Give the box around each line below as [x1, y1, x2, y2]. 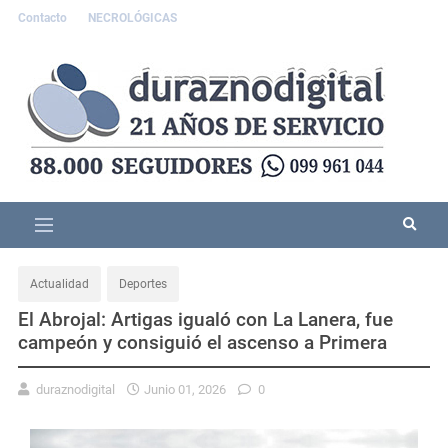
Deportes [119, 276, 167, 291]
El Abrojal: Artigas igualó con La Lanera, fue [18, 307, 393, 331]
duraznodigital [33, 381, 118, 397]
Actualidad [30, 276, 89, 291]
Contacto [18, 11, 70, 25]
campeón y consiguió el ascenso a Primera [18, 330, 387, 354]
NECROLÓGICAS [88, 11, 177, 25]
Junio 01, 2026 [144, 381, 226, 397]
